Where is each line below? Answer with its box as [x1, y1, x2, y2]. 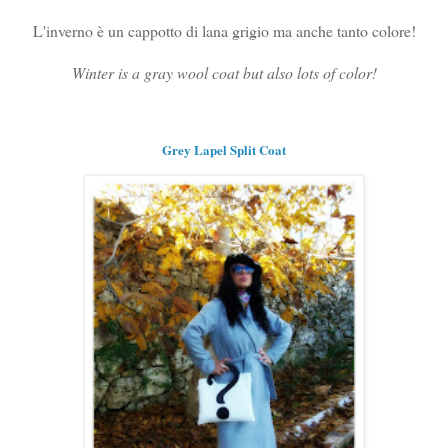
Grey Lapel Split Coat [162, 139, 286, 159]
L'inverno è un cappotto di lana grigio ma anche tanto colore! [32, 19, 416, 41]
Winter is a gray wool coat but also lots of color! [71, 61, 377, 83]
